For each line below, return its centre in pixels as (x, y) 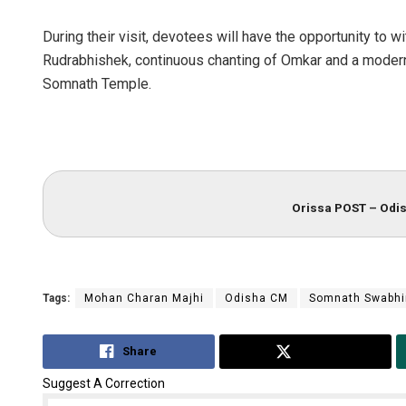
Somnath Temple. (97, 84)
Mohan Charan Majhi (144, 298)
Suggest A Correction (104, 384)
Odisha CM (256, 298)
